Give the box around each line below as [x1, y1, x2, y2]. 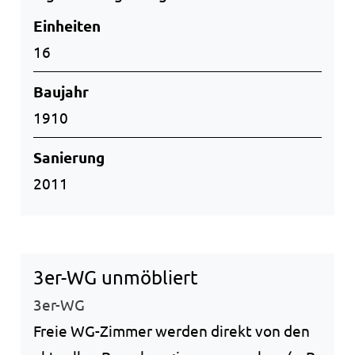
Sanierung [33, 147, 105, 167]
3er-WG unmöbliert [33, 265, 198, 288]
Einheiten [33, 15, 101, 36]
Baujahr [33, 81, 89, 101]
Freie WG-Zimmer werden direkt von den [33, 320, 310, 340]
